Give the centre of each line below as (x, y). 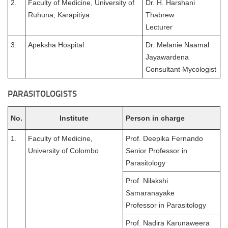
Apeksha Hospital (56, 45)
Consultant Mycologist (181, 69)
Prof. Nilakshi (147, 181)
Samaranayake (150, 193)
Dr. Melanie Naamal (177, 45)
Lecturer (159, 27)
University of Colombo (63, 151)
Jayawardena (167, 57)
